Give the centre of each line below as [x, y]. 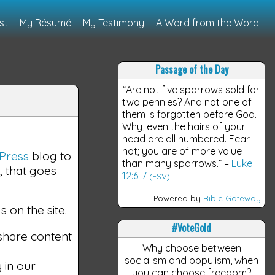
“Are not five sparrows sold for [191, 89]
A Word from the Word [208, 23]
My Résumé [46, 23]
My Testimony [114, 23]
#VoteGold [192, 228]
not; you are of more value [182, 151]
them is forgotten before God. [190, 114]
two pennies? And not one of [187, 102]
